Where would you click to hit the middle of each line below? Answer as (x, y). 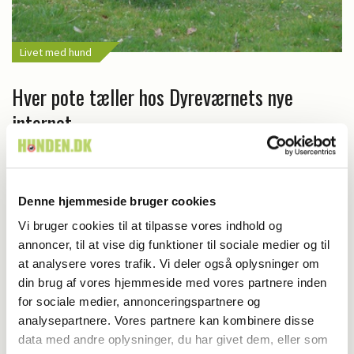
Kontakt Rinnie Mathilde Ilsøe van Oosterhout (198, 209)
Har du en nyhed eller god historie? (171, 183)
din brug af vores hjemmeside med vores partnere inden (173, 283)
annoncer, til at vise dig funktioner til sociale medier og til (174, 245)
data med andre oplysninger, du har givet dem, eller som (173, 340)
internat (42, 123)
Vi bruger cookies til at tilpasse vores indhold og (150, 226)
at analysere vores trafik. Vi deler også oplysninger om (169, 264)
